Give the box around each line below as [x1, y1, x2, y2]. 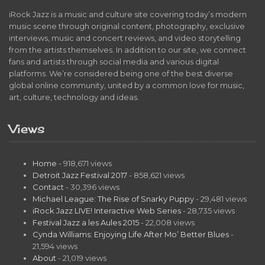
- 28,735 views [181, 205, 235, 215]
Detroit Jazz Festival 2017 [33, 170, 127, 180]
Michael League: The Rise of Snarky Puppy [33, 193, 194, 203]
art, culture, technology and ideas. [9, 92, 139, 102]
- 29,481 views [194, 193, 247, 203]
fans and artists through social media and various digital [9, 56, 219, 66]
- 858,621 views [127, 170, 185, 180]
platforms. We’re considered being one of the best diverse [9, 68, 233, 78]
